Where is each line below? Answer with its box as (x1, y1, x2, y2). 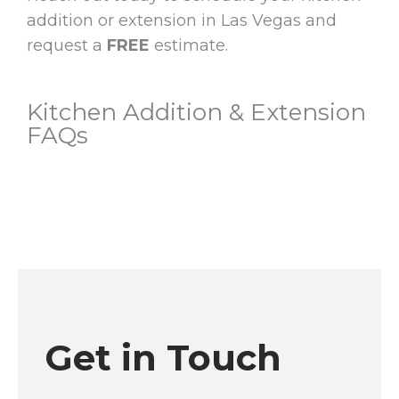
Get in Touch (45, 336, 281, 380)
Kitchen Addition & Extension (27, 98, 366, 127)
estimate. (150, 35, 228, 55)
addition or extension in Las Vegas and (27, 10, 337, 30)
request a (27, 35, 107, 55)
